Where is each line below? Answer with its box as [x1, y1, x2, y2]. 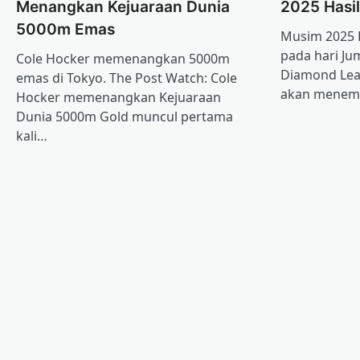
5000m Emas [16, 19, 115, 39]
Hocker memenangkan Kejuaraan [16, 88, 221, 106]
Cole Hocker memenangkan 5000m [16, 49, 230, 67]
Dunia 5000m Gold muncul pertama [16, 107, 233, 125]
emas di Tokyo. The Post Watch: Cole [16, 68, 237, 87]
